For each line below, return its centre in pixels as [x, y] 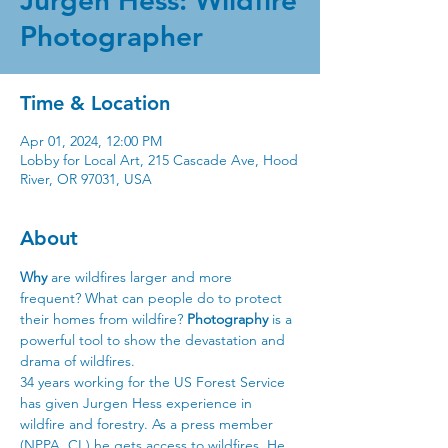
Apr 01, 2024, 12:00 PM [91, 141]
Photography [227, 319]
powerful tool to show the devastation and [154, 340]
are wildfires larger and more [141, 277]
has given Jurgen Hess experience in [138, 403]
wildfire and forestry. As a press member [148, 424]
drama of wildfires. [77, 361]
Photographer [111, 36]
